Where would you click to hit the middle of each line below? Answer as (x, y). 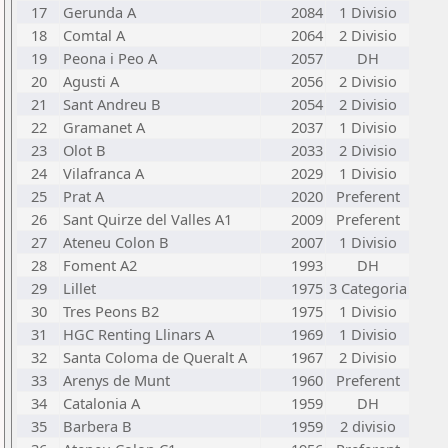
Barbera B (97, 426)
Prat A (83, 196)
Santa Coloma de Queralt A (155, 357)
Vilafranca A (103, 173)
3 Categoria (368, 288)
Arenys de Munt (116, 380)
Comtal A (94, 35)
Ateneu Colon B (116, 242)
